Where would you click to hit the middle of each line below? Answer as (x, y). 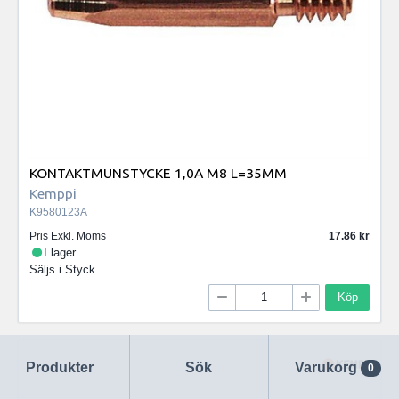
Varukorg (326, 367)
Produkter (60, 367)
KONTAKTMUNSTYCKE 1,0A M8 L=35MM (158, 172)
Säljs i (47, 270)
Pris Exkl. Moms (68, 236)
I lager (60, 253)
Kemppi (53, 193)
